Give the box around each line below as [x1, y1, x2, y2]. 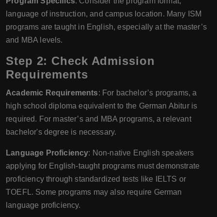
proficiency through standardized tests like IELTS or [6, 174, 186, 183]
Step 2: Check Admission [6, 54, 155, 67]
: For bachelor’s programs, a [98, 88, 197, 97]
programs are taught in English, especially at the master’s [6, 22, 207, 31]
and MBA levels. [6, 35, 63, 44]
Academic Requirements [6, 88, 98, 97]
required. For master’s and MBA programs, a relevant [6, 114, 191, 123]
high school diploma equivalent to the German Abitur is [6, 101, 198, 110]
